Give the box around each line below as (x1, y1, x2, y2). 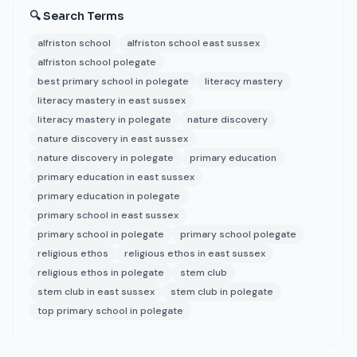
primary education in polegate (37, 190, 180, 202)
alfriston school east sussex (127, 37, 260, 49)
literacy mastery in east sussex (37, 94, 186, 107)
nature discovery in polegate (37, 151, 174, 164)
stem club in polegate (171, 285, 273, 298)
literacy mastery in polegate (37, 113, 171, 126)
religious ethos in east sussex (124, 247, 265, 260)
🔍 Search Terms (29, 9, 124, 23)
